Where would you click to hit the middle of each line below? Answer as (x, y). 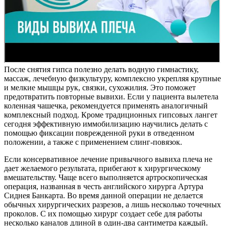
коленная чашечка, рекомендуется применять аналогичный (106, 105)
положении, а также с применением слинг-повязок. (93, 142)
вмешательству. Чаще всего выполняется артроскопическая (106, 177)
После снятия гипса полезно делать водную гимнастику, (101, 69)
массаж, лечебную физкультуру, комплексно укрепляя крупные (112, 78)
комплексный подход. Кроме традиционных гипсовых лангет (111, 115)
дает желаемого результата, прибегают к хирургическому (102, 168)
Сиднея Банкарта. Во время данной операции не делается (103, 195)
